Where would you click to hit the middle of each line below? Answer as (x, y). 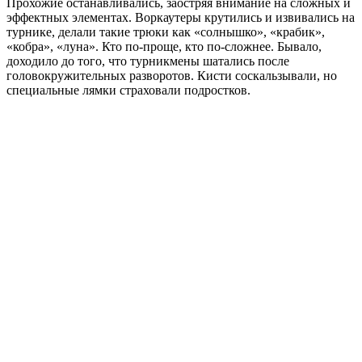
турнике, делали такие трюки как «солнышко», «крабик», (166, 32)
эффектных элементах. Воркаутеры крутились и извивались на (181, 18)
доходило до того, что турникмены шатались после (148, 61)
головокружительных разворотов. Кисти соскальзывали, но (172, 76)
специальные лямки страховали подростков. (128, 90)
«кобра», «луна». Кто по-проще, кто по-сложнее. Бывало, (164, 47)
